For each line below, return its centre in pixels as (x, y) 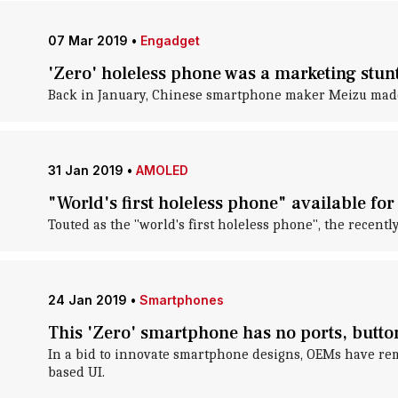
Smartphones (181, 300)
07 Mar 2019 (88, 40)
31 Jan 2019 (85, 170)
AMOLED (162, 170)
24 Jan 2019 (87, 300)
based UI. (76, 372)
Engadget (170, 40)
